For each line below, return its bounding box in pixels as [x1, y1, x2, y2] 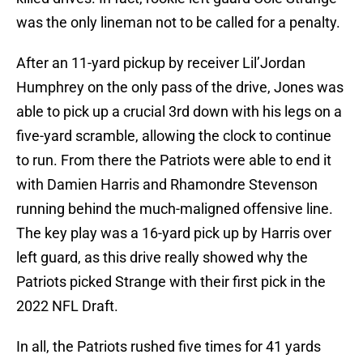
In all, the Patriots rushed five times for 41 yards [16, 338, 321, 356]
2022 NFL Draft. [16, 297, 118, 315]
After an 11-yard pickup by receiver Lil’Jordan [16, 54, 305, 72]
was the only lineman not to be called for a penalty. [16, 14, 340, 32]
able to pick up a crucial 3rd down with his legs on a [16, 103, 342, 121]
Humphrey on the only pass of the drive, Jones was [16, 79, 344, 96]
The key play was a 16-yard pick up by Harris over [16, 224, 331, 242]
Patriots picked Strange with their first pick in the [16, 273, 326, 291]
